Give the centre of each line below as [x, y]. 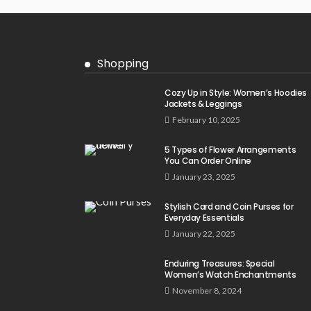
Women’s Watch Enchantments [230, 274]
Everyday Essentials [204, 217]
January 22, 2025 [204, 233]
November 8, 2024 [207, 290]
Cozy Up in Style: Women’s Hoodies [236, 92]
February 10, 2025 [206, 119]
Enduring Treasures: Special [220, 263]
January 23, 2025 [204, 176]
